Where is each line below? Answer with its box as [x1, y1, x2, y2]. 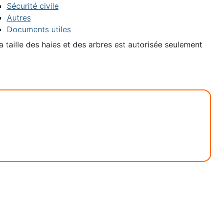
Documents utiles [6, 24, 71, 34]
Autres [6, 13, 31, 22]
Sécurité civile [6, 1, 59, 11]
